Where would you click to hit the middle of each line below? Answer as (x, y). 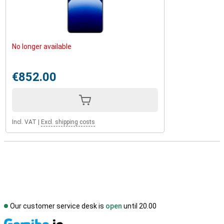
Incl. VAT (24, 122)
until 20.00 (139, 206)
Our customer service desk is (58, 206)
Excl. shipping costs (68, 122)
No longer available (42, 46)
